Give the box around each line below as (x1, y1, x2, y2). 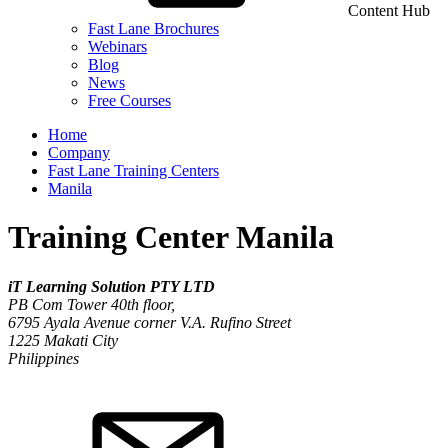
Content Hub (348, 2, 430, 19)
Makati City (44, 331, 118, 349)
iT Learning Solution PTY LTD (8, 277, 215, 295)
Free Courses (88, 92, 171, 109)
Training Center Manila (8, 219, 334, 256)
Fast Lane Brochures (88, 20, 219, 37)
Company (48, 144, 110, 161)
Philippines (8, 349, 79, 367)
